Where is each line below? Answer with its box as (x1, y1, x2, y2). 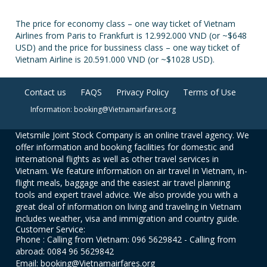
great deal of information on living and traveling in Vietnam (15, 201, 242, 212)
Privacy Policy (116, 86, 169, 98)
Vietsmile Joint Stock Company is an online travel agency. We (15, 129, 250, 141)
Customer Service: (15, 223, 86, 235)
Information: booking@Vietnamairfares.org (30, 104, 176, 114)
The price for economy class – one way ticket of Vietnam (15, 18, 236, 29)
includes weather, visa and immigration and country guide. (15, 213, 240, 224)
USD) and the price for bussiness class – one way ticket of (15, 42, 240, 53)
